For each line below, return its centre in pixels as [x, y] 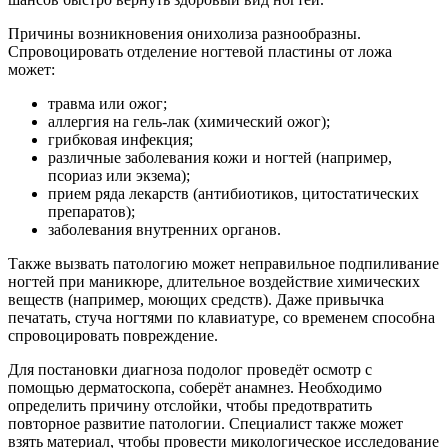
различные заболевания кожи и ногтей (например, [220, 158]
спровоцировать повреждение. [113, 336]
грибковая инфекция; [120, 140]
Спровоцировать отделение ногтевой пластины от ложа [200, 52]
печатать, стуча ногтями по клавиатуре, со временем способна [221, 318]
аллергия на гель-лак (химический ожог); [189, 122]
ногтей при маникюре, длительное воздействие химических [214, 282]
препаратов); [91, 212]
